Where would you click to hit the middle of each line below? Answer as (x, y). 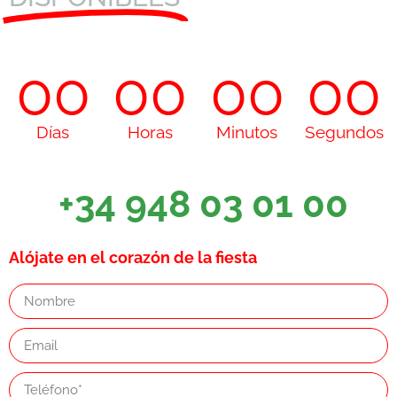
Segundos (344, 132)
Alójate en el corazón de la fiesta (133, 258)
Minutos (247, 132)
